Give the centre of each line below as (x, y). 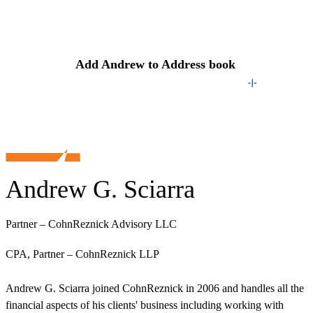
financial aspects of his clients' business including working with (145, 305)
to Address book (190, 64)
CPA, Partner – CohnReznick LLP (82, 254)
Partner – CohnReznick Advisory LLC (91, 224)
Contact (142, 20)
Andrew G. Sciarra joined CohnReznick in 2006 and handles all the (155, 289)
